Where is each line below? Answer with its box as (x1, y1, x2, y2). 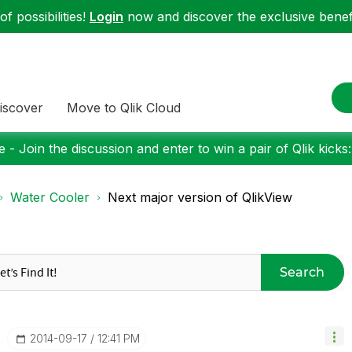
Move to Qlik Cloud (67, 99, 181, 115)
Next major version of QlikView (108, 189, 292, 205)
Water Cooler (10, 189, 90, 205)
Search (280, 264, 325, 280)
